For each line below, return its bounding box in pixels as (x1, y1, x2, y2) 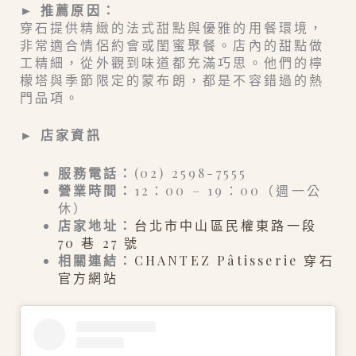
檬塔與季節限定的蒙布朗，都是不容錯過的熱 (19, 71, 325, 88)
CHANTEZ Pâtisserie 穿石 (133, 251, 335, 269)
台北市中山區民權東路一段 (133, 216, 318, 234)
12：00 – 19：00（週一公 (133, 181, 323, 199)
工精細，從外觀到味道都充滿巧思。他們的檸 (19, 53, 325, 71)
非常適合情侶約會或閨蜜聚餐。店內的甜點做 (19, 36, 325, 53)
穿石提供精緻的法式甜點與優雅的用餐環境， (19, 18, 325, 36)
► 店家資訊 (19, 126, 102, 144)
